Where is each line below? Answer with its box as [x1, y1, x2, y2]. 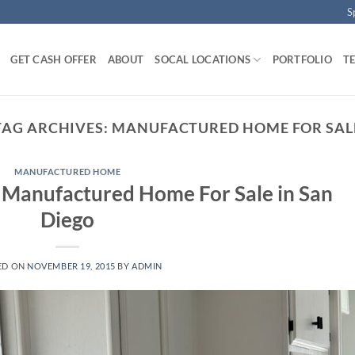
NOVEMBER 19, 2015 [27, 260, 116, 271]
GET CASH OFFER [10, 53, 97, 66]
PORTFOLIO [272, 53, 332, 66]
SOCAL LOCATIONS [155, 53, 251, 66]
